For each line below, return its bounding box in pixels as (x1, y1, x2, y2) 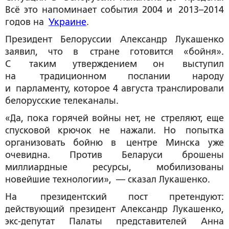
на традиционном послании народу (5, 71, 224, 81)
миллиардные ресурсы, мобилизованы (5, 162, 224, 172)
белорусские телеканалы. (5, 96, 119, 106)
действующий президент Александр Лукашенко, (5, 204, 224, 214)
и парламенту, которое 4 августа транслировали (5, 83, 224, 94)
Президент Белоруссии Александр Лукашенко (5, 34, 224, 44)
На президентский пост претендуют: (5, 192, 224, 202)
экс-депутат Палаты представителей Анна (5, 216, 224, 226)
